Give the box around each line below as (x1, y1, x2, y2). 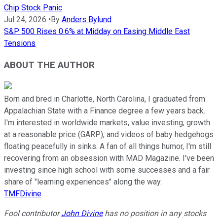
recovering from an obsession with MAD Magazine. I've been (4, 153, 214, 163)
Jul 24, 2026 (4, 14, 46, 24)
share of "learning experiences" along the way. (4, 177, 162, 187)
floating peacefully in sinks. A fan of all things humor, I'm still (4, 142, 211, 151)
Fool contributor (4, 209, 61, 219)
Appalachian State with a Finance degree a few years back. (4, 106, 205, 116)
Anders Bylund (62, 14, 111, 24)
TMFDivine (4, 189, 41, 199)
